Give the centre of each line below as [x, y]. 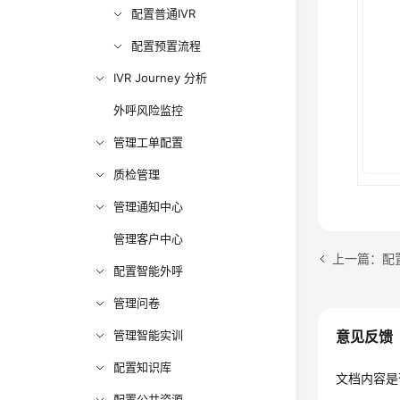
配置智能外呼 [149, 271]
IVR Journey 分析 [161, 78]
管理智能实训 [149, 335]
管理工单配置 [149, 142]
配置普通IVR [164, 13]
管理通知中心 [149, 206]
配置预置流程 [167, 46]
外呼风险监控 [149, 110]
